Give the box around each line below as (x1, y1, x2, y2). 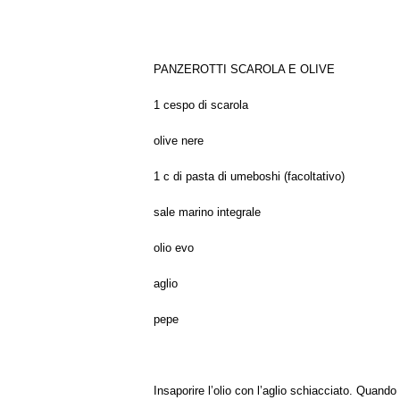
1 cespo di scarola (154, 98, 248, 112)
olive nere (154, 134, 204, 147)
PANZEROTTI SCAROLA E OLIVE (154, 62, 335, 76)
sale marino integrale (154, 205, 261, 219)
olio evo (154, 241, 194, 254)
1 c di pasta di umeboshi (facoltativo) (154, 170, 345, 183)
